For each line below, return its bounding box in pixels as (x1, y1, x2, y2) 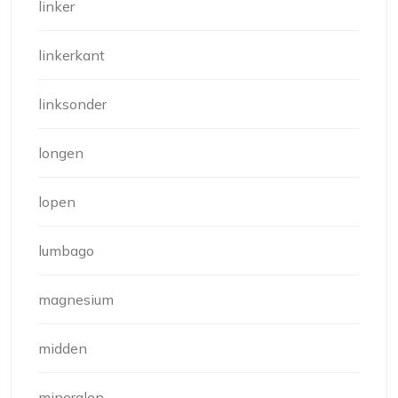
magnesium (38, 290, 114, 308)
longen (38, 143, 84, 162)
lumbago (38, 241, 94, 259)
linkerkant (38, 45, 105, 64)
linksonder (38, 94, 107, 113)
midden (38, 338, 87, 357)
